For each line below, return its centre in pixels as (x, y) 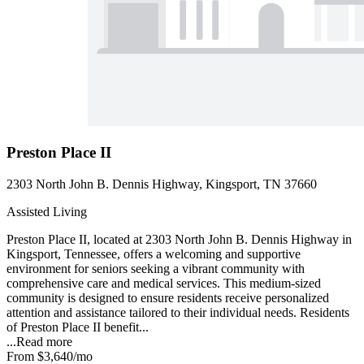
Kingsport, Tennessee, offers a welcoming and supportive (154, 254)
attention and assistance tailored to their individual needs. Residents (178, 313)
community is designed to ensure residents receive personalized (168, 298)
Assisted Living (47, 212)
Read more (44, 342)
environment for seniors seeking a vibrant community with (156, 269)
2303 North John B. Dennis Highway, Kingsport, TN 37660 (162, 184)
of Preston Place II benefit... (78, 327)
